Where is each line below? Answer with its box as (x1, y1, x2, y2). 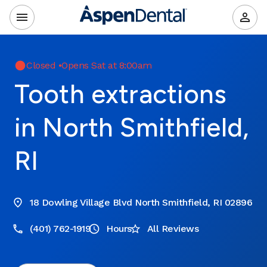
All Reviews (147, 223, 198, 234)
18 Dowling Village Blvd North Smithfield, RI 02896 (30, 197, 252, 208)
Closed (26, 60, 55, 71)
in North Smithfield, (14, 111, 249, 143)
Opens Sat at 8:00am (61, 60, 152, 71)
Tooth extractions (14, 78, 227, 110)
